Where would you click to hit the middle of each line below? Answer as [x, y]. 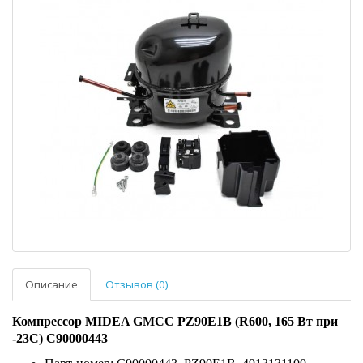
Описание [51, 284]
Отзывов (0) [137, 284]
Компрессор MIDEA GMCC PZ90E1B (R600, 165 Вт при [175, 321]
